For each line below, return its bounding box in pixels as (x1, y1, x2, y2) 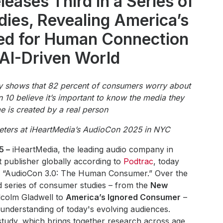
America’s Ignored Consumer (65, 192, 181, 202)
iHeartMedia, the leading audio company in (9, 144, 173, 154)
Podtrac (123, 156, 153, 166)
